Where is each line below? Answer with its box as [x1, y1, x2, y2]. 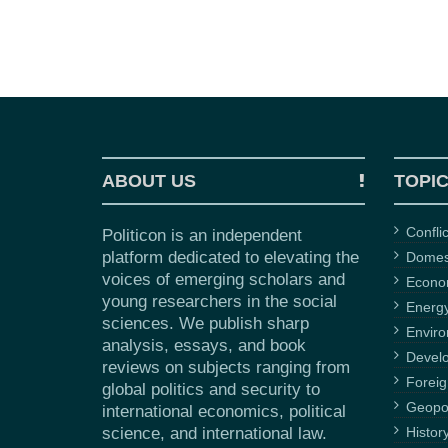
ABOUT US [102, 171, 196, 192]
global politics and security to [102, 380, 320, 400]
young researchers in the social [102, 292, 337, 312]
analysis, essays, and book [102, 336, 306, 356]
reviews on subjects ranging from [102, 358, 350, 378]
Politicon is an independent [102, 226, 302, 246]
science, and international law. [102, 424, 327, 444]
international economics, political [102, 402, 346, 422]
